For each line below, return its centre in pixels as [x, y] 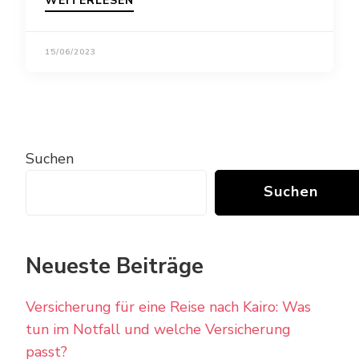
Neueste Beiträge [115, 266]
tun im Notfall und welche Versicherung [158, 330]
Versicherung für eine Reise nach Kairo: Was [168, 307]
